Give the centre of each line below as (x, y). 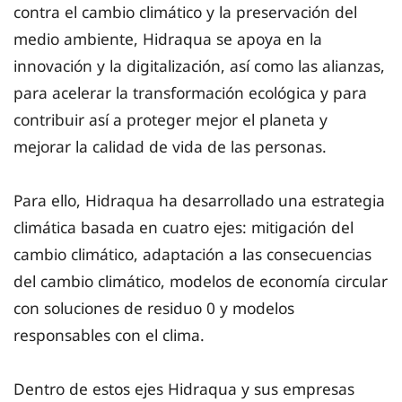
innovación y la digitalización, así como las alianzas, (199, 66)
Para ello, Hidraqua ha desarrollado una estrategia (199, 201)
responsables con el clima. (109, 335)
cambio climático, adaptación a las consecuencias (192, 254)
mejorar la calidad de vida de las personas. (172, 147)
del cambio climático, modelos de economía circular (201, 281)
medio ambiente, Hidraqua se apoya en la (168, 39)
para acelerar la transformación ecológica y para (190, 93)
